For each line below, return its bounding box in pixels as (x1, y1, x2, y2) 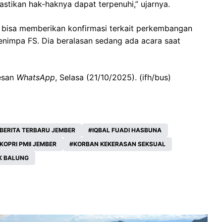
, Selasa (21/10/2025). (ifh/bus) (55, 72, 171, 83)
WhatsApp (16, 72, 55, 83)
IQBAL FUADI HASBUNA (92, 126, 162, 134)
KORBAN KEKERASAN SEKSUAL (73, 140, 166, 148)
